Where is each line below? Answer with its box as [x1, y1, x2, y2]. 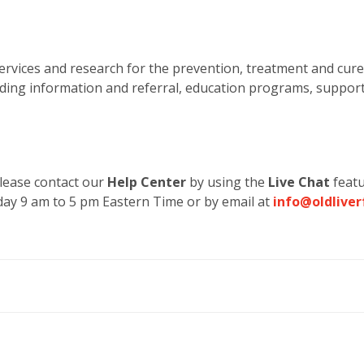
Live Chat [268, 172, 330, 191]
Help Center [107, 172, 186, 191]
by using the [186, 172, 268, 191]
